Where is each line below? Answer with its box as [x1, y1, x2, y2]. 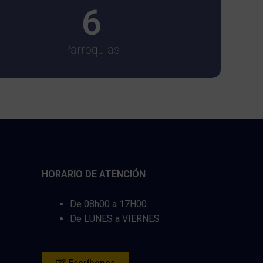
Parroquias [63, 42, 120, 58]
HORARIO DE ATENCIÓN [41, 168, 146, 180]
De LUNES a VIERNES [69, 213, 160, 224]
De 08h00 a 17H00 [69, 198, 147, 210]
